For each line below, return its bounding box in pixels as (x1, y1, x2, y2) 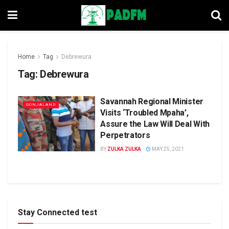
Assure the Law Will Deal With (100, 119, 210, 129)
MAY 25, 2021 (151, 146, 185, 152)
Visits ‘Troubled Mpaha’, (100, 108, 189, 118)
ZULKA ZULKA (107, 146, 142, 152)
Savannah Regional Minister (100, 97, 203, 106)
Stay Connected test (18, 208, 97, 217)
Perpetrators (100, 130, 150, 140)
